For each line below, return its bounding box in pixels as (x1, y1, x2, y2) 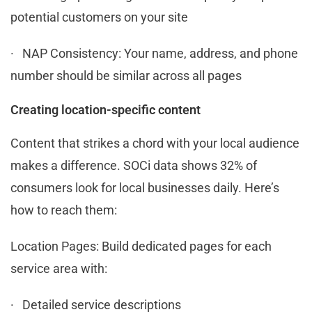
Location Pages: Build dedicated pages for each (10, 238, 272, 253)
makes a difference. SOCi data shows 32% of (10, 157, 257, 173)
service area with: (10, 260, 107, 276)
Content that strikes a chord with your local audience (10, 135, 299, 150)
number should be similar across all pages (10, 68, 242, 83)
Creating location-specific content (10, 102, 201, 117)
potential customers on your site (10, 9, 188, 24)
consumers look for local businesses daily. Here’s (10, 180, 279, 195)
